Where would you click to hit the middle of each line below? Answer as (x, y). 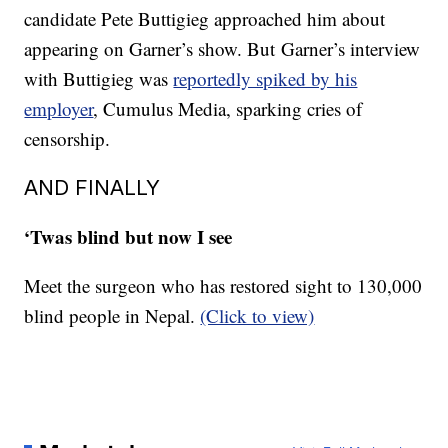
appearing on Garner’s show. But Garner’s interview (222, 48)
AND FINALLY (92, 187)
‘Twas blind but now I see (128, 236)
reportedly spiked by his (265, 78)
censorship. (67, 138)
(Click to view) (257, 315)
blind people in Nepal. (112, 315)
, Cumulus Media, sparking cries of (228, 108)
